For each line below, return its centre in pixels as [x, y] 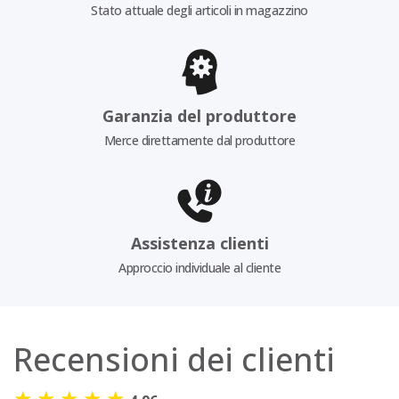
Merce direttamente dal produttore [199, 140]
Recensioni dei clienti [174, 360]
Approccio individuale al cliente [199, 268]
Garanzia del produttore [199, 115]
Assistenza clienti [199, 244]
